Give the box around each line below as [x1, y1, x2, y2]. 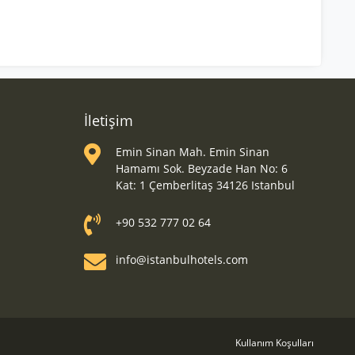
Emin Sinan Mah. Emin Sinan [116, 144, 269, 159]
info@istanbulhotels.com [116, 252, 248, 267]
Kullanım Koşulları [235, 336, 314, 349]
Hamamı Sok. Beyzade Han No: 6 [116, 161, 288, 176]
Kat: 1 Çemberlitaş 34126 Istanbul [116, 177, 295, 193]
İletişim [84, 111, 133, 130]
